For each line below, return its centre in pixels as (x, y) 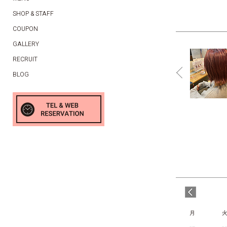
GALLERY (26, 44)
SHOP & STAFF (33, 14)
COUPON (25, 29)
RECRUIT (25, 59)
